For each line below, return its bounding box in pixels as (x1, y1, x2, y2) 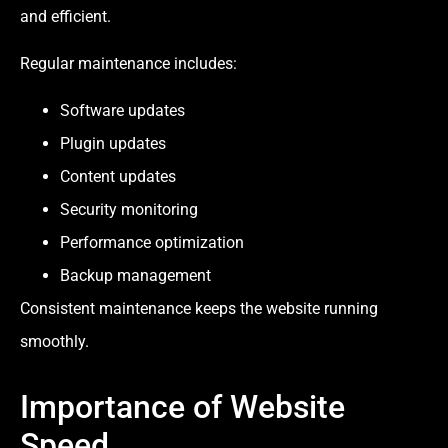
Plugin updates (60, 134, 166, 154)
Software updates (60, 101, 185, 121)
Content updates (60, 167, 176, 187)
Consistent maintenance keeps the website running (20, 299, 378, 319)
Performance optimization (60, 233, 244, 253)
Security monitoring (60, 200, 198, 220)
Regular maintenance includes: (20, 54, 237, 73)
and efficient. (20, 6, 111, 26)
